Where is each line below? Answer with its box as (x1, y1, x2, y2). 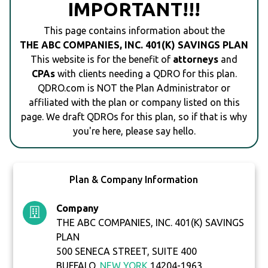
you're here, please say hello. (72, 126, 196, 137)
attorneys (173, 54, 218, 65)
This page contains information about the (43, 25, 225, 36)
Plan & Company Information (69, 174, 199, 185)
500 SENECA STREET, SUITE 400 (56, 246, 197, 257)
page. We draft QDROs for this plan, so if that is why (21, 111, 247, 123)
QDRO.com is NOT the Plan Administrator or (38, 83, 230, 94)
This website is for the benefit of (31, 54, 173, 65)
